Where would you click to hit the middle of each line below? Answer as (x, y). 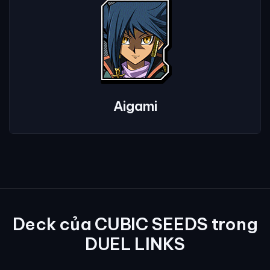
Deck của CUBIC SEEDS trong (135, 224)
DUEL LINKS (135, 244)
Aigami (135, 106)
